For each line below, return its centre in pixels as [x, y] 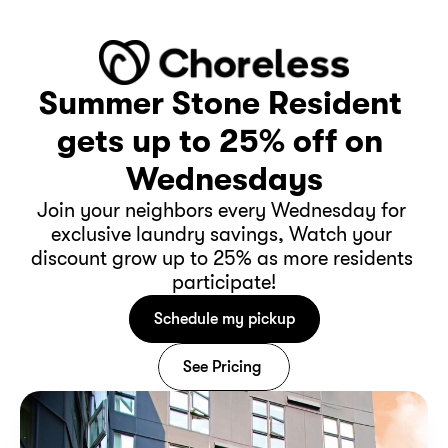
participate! [224, 282]
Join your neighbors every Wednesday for [221, 210]
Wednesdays [224, 179]
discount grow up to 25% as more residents [221, 258]
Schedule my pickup [224, 318]
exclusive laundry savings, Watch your [221, 234]
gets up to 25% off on [220, 141]
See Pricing [224, 366]
